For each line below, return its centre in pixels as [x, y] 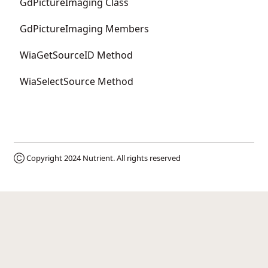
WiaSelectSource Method [77, 81]
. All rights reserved [147, 158]
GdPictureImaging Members [84, 28]
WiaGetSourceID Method [76, 55]
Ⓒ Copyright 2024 [48, 158]
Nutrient [98, 158]
